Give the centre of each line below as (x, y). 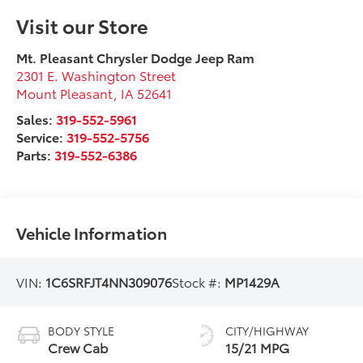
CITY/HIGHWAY (267, 330)
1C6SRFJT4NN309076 (109, 281)
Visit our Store (83, 25)
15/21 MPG (257, 347)
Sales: (36, 118)
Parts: (36, 154)
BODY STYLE (81, 330)
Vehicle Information (92, 232)
